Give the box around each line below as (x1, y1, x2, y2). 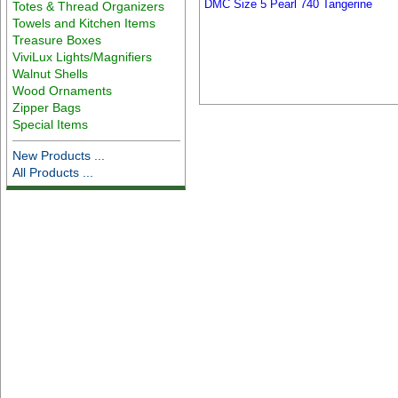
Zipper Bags (12, 99, 82, 115)
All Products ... (12, 164, 94, 179)
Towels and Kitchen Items (12, 15, 156, 30)
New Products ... (12, 147, 106, 163)
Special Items (12, 116, 89, 131)
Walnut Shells (12, 66, 89, 81)
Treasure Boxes (12, 32, 102, 47)
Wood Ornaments (12, 83, 113, 98)
